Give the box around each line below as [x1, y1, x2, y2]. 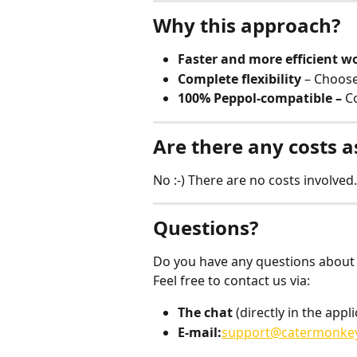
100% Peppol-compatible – [178, 89, 345, 108]
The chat [178, 304, 233, 322]
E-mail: [178, 323, 222, 341]
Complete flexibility [178, 69, 301, 88]
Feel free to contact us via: [153, 272, 310, 290]
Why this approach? [153, 12, 340, 39]
